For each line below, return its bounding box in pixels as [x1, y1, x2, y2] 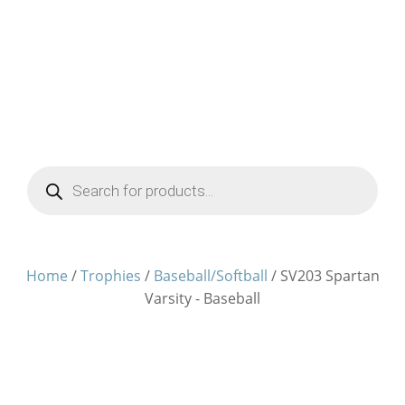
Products [26, 173, 71, 188]
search [26, 187, 61, 202]
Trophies [80, 266, 141, 286]
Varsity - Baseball [145, 288, 260, 308]
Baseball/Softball [153, 266, 268, 286]
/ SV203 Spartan [267, 266, 380, 286]
